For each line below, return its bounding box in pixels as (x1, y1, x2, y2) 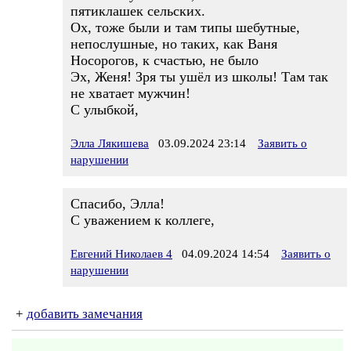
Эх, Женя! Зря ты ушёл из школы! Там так (71, 69, 328, 85)
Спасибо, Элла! (71, 196, 165, 212)
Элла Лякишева (71, 137, 149, 150)
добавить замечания (27, 306, 143, 321)
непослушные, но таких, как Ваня (71, 36, 277, 52)
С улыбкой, (71, 102, 139, 118)
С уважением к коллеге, (71, 212, 215, 228)
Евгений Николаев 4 (71, 248, 172, 260)
